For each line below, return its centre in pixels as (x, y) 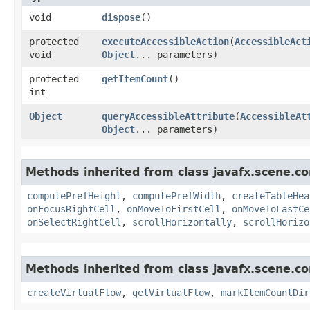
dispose (121, 18)
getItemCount (135, 79)
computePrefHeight (74, 196)
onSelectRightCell (74, 222)
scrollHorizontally (182, 222)
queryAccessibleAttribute (168, 117)
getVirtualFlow (171, 293)
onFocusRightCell (71, 209)
